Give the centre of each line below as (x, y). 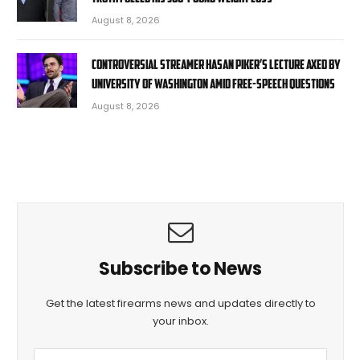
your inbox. (180, 321)
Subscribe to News (180, 268)
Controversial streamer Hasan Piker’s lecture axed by (216, 63)
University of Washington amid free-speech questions (213, 83)
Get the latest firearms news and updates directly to (180, 303)
